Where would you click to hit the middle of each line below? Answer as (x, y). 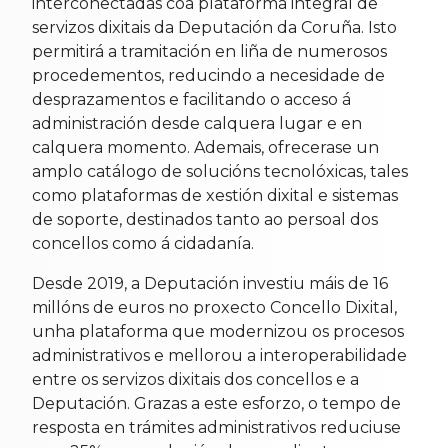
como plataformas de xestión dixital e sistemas (215, 195)
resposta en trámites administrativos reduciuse (216, 427)
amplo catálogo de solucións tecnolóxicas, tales (220, 171)
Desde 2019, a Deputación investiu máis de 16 (210, 283)
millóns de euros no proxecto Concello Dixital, (214, 307)
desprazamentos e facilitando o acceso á (191, 99)
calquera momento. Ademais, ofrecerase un (205, 147)
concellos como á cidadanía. (143, 243)
